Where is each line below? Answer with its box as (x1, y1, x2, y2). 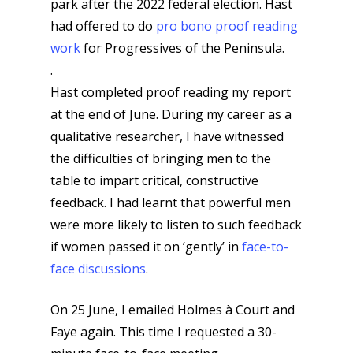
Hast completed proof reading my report (50, 84, 291, 101)
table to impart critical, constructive (50, 172, 258, 189)
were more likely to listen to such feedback (50, 216, 302, 233)
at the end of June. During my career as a (50, 106, 292, 123)
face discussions (50, 260, 146, 277)
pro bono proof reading (156, 17, 298, 35)
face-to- (242, 238, 288, 255)
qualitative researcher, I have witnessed (50, 128, 284, 145)
